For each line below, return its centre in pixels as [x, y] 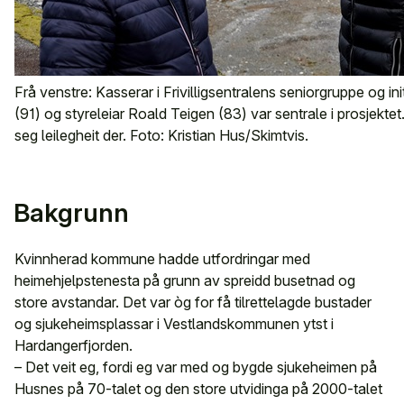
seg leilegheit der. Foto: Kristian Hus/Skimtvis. [161, 135]
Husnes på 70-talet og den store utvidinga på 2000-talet [198, 389]
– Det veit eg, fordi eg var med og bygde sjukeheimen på [196, 367]
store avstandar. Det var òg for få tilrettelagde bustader [193, 302]
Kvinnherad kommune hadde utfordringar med [162, 259]
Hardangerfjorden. [73, 345]
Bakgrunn [71, 213]
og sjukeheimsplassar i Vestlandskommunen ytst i [174, 324]
